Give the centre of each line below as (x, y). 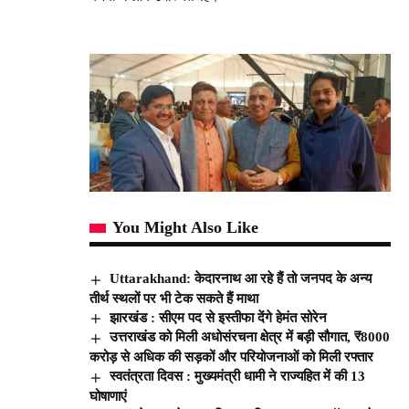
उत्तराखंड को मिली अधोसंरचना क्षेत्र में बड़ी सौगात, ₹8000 (250, 337)
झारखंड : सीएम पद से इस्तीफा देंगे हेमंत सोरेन (219, 317)
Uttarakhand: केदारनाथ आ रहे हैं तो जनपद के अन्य (241, 279)
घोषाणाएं (108, 396)
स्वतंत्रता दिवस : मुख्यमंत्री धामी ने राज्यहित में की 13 (238, 376)
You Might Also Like (185, 228)
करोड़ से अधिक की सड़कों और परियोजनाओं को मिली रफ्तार (231, 357)
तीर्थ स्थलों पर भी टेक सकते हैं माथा (174, 298)
